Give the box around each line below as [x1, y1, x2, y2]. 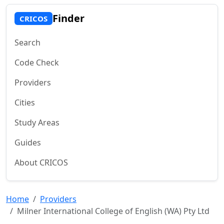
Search [14, 37, 40, 48]
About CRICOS [14, 157, 68, 168]
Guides [14, 137, 41, 148]
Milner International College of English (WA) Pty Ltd [17, 205, 209, 216]
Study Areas [14, 117, 59, 128]
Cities [14, 97, 35, 108]
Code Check [14, 57, 59, 68]
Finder [52, 11, 84, 25]
